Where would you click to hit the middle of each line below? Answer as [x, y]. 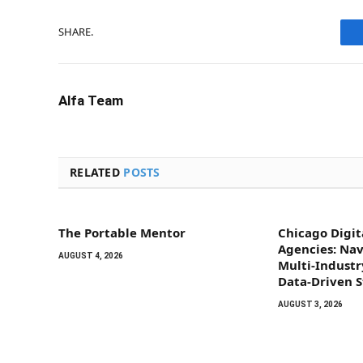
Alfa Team [91, 100]
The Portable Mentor [122, 232]
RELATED [97, 172]
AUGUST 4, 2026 [91, 255]
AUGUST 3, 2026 [311, 304]
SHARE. [76, 32]
